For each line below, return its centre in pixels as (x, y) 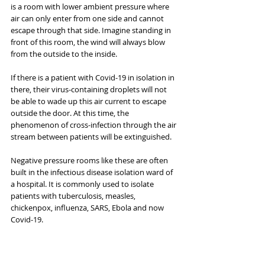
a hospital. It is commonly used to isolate (83, 184)
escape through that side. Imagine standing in (92, 30)
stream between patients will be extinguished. (91, 136)
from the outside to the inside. (64, 54)
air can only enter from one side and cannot (88, 18)
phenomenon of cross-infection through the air (94, 125)
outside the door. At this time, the (71, 113)
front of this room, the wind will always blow (89, 42)
